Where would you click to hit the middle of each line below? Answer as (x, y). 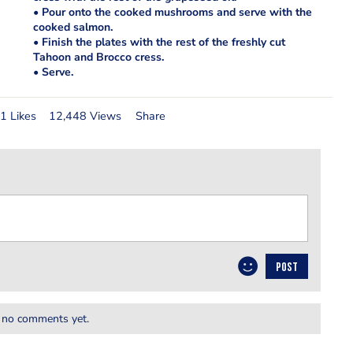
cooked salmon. (72, 27)
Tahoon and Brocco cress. (98, 57)
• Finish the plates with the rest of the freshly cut (159, 42)
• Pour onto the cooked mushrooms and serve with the (172, 12)
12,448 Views (85, 115)
